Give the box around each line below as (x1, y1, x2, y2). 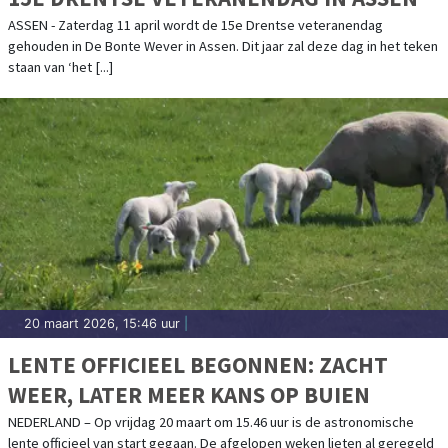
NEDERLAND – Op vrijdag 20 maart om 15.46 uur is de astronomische (8, 412, 414, 431)
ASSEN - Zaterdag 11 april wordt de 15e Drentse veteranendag (8, 15, 383, 34)
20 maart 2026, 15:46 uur (24, 315, 180, 331)
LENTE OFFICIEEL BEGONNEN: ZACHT (8, 349, 388, 379)
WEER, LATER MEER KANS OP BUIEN (8, 379, 370, 409)
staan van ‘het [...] (8, 57, 113, 76)
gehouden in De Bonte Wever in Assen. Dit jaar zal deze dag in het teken (8, 36, 438, 55)
